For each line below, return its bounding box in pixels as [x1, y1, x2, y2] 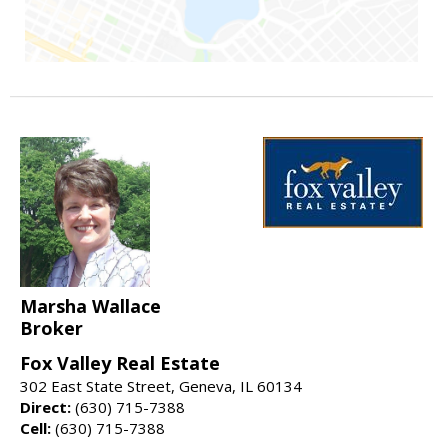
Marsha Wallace [20, 293, 161, 318]
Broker [20, 315, 83, 340]
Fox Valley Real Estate [20, 350, 220, 375]
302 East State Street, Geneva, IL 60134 [20, 375, 302, 396]
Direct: [20, 396, 71, 417]
